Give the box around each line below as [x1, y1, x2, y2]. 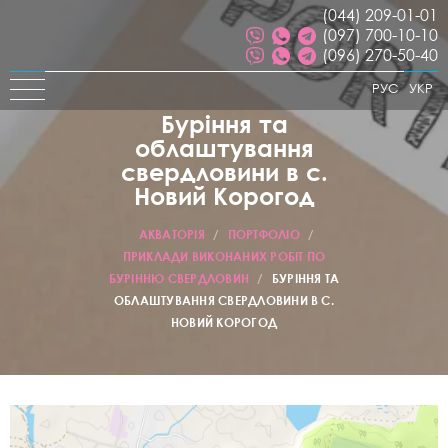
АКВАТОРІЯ [138, 227, 205, 242]
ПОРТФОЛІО [227, 227, 300, 242]
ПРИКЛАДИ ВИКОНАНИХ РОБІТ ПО [122, 249, 326, 264]
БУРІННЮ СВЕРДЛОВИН [108, 271, 250, 286]
